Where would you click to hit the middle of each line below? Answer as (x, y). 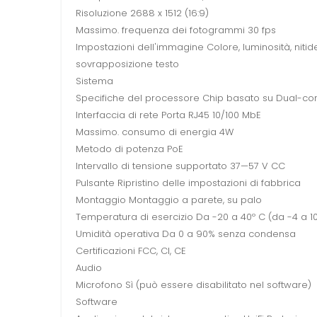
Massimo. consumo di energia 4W (155, 132)
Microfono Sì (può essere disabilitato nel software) (194, 285)
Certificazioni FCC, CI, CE (131, 251)
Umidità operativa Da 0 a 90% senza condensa (186, 234)
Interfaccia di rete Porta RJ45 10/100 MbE (168, 115)
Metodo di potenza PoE (129, 149)
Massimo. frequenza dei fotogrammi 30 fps (176, 30)
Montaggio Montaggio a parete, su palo (169, 200)
